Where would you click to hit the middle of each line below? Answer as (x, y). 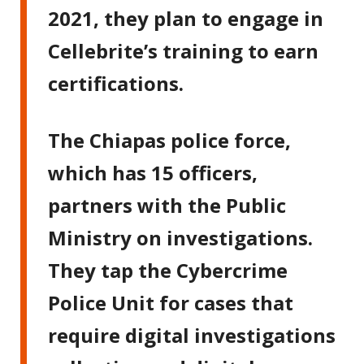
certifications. (116, 83)
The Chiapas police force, (170, 140)
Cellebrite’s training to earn (184, 50)
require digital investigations (192, 335)
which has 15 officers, (153, 172)
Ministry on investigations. (181, 237)
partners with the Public (167, 205)
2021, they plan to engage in (186, 18)
